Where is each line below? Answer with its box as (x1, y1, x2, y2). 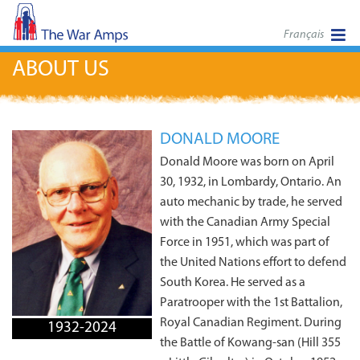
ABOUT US (12, 59, 109, 81)
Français (284, 29, 324, 41)
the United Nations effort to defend (160, 256, 347, 270)
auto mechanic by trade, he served (160, 196, 343, 210)
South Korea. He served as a (160, 276, 306, 290)
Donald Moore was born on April (160, 156, 335, 170)
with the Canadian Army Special (160, 216, 331, 230)
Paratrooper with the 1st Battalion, (160, 297, 343, 310)
